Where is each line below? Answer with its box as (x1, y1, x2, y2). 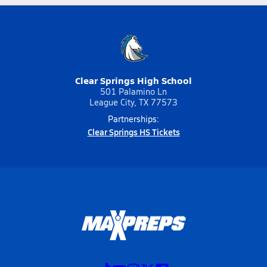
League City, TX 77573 (89, 97, 178, 108)
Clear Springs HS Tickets (87, 126, 180, 138)
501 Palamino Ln (100, 86, 167, 97)
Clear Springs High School (75, 73, 192, 87)
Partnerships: (108, 113, 159, 125)
